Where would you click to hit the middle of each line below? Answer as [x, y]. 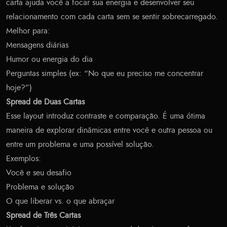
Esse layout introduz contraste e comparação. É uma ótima [106, 116]
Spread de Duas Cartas [45, 102]
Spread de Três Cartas [43, 216]
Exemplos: [24, 159]
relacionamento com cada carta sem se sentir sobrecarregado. [112, 17]
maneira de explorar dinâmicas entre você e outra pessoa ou [109, 130]
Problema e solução [40, 187]
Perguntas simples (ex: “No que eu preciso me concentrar [105, 74]
